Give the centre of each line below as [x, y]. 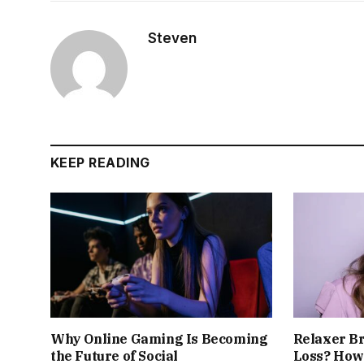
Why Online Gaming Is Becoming [159, 338]
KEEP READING [100, 163]
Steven [172, 39]
